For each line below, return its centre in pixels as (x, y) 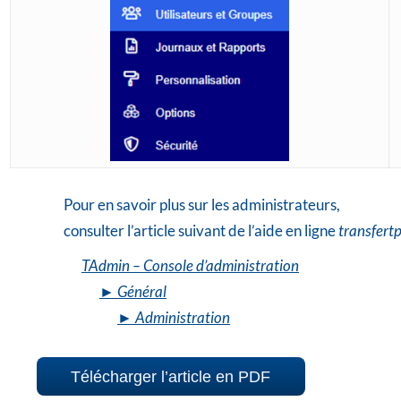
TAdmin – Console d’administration (190, 265)
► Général (132, 291)
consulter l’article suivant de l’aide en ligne (200, 230)
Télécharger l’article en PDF (171, 376)
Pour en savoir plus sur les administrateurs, (201, 204)
